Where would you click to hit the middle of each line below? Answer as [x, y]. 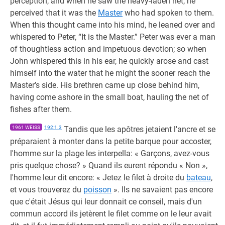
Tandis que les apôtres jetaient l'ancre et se [139, 129]
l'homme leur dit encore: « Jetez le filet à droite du [98, 178]
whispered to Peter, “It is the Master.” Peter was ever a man [113, 37]
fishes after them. [41, 109]
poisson [97, 190]
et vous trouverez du [47, 190]
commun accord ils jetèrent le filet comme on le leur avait [111, 214]
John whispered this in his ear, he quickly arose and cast [109, 61]
